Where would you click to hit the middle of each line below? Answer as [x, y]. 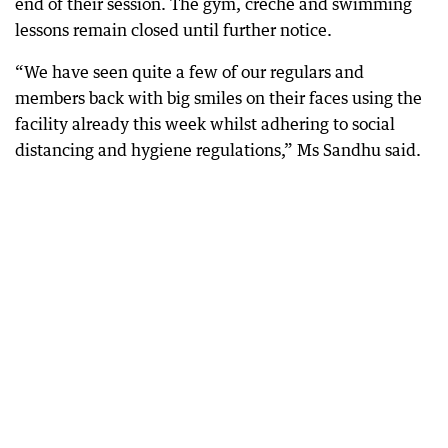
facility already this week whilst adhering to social [205, 124]
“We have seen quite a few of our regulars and [189, 72]
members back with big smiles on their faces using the [218, 98]
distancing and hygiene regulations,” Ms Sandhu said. [218, 150]
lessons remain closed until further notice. [173, 30]
